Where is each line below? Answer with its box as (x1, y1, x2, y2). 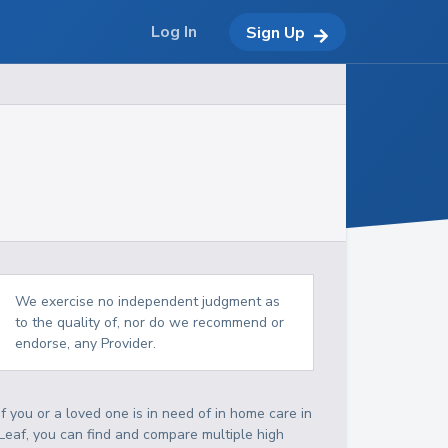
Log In (151, 21, 197, 43)
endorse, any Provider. (15, 334, 157, 353)
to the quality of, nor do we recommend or (15, 313, 285, 332)
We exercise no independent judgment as (15, 292, 281, 311)
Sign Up (246, 21, 305, 44)
